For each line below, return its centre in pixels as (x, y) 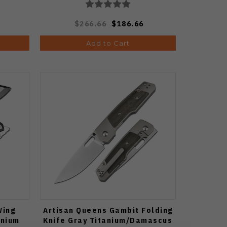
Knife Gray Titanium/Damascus (108, 220)
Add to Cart (108, 43)
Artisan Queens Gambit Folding (108, 210)
